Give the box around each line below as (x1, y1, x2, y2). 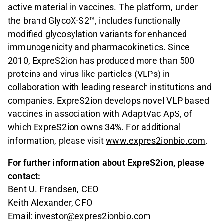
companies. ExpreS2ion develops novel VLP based (8, 95, 210, 106)
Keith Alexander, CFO (8, 197, 92, 208)
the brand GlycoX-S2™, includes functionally (8, 15, 181, 26)
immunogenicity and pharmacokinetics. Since (8, 41, 190, 52)
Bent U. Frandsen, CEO (8, 184, 99, 194)
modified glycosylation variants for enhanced (8, 28, 187, 39)
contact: (8, 170, 41, 181)
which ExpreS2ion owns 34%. (8, 121, 126, 132)
